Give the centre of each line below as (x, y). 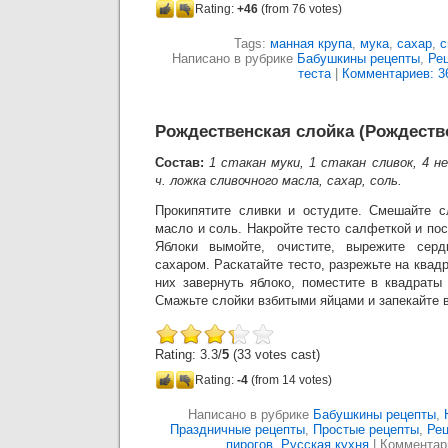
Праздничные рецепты (237, 429)
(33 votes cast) (274, 354)
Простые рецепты (365, 429)
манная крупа (311, 43)
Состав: (182, 162)
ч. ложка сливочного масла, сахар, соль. (278, 180)
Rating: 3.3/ (188, 354)
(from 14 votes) (290, 380)
